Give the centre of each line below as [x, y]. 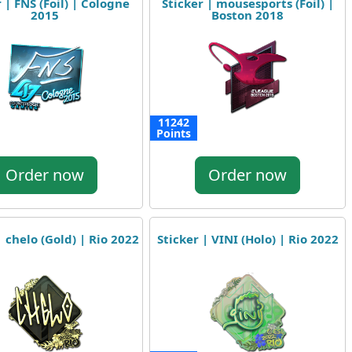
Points [174, 133]
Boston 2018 [247, 15]
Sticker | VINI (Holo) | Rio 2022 [247, 239]
